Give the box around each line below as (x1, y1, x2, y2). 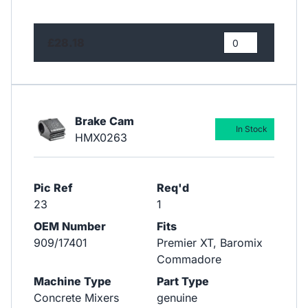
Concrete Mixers (34, 290, 119, 305)
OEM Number (34, 219, 106, 233)
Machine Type (34, 274, 111, 288)
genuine (156, 290, 197, 305)
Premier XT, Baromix (156, 235, 263, 250)
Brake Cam (74, 113, 134, 128)
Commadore (156, 252, 221, 266)
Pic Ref (34, 180, 73, 195)
